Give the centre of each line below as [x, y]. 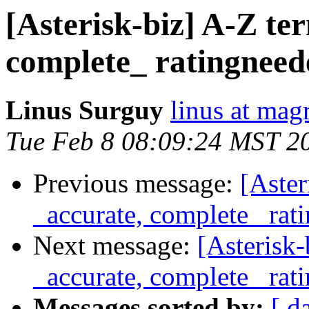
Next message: [115, 246]
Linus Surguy [84, 110]
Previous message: [137, 183]
